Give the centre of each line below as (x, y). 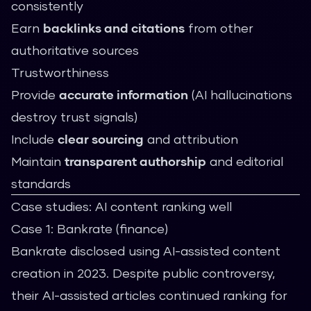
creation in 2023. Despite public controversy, (143, 273)
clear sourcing (101, 139)
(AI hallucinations (240, 94)
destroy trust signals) (74, 117)
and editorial (245, 161)
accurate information (124, 94)
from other (219, 28)
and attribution (191, 139)
